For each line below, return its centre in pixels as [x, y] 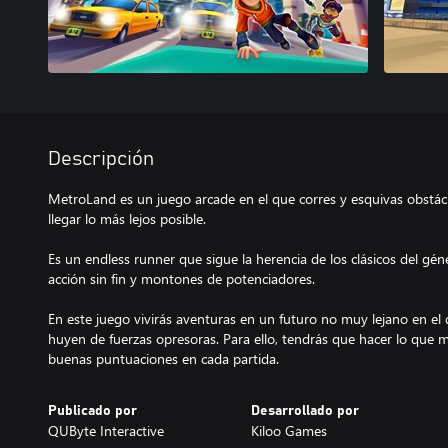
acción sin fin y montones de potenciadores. [181, 278]
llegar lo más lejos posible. [127, 218]
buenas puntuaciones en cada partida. [163, 358]
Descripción [101, 159]
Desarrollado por [304, 411]
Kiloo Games [288, 430]
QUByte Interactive [106, 430]
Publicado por [92, 411]
